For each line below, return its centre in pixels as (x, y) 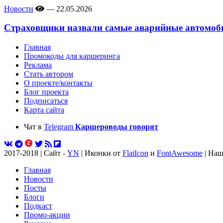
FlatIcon (135, 153)
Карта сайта (44, 110)
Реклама (38, 65)
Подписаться (46, 101)
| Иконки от (101, 153)
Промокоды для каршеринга (72, 56)
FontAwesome (180, 153)
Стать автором (49, 74)
